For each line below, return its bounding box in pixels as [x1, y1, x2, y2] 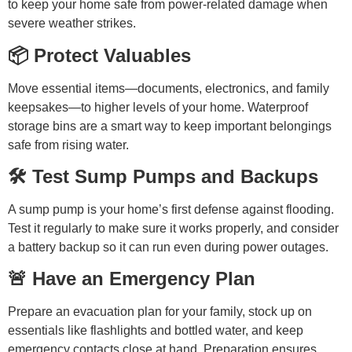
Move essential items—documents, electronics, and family [8, 81, 329, 95]
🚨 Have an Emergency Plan [8, 268, 255, 290]
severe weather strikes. [8, 16, 136, 31]
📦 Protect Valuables [8, 44, 191, 66]
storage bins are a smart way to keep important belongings [8, 119, 332, 133]
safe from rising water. [8, 137, 129, 152]
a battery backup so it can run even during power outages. [8, 240, 328, 254]
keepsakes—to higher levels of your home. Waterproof [8, 100, 308, 114]
